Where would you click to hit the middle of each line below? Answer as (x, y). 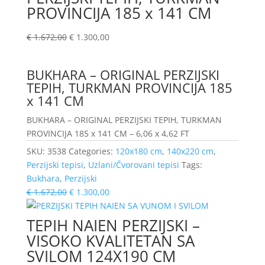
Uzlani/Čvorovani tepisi (133, 165)
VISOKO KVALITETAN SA (110, 241)
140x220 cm (190, 151)
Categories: (92, 151)
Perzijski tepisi (55, 165)
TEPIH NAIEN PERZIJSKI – (113, 226)
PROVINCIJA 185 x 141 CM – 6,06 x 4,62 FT (108, 134)
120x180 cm (138, 151)
